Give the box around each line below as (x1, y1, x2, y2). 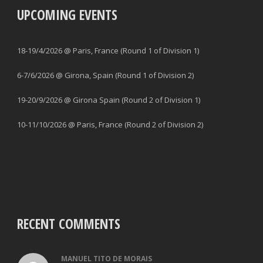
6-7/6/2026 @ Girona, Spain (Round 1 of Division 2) (17, 69, 194, 80)
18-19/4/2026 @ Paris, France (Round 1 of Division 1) (17, 45, 199, 56)
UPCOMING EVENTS (17, 5, 117, 24)
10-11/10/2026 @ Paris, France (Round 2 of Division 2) (17, 119, 203, 130)
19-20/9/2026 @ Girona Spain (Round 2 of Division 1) (17, 94, 200, 105)
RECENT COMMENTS (17, 214, 120, 233)
